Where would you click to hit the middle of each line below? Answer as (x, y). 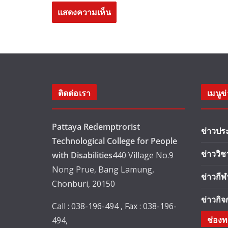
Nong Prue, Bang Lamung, (103, 169)
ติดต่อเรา (75, 93)
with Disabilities (82, 155)
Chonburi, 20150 (83, 184)
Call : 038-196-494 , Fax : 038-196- (114, 206)
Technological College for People (115, 141)
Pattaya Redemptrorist (96, 127)
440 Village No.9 (143, 155)
